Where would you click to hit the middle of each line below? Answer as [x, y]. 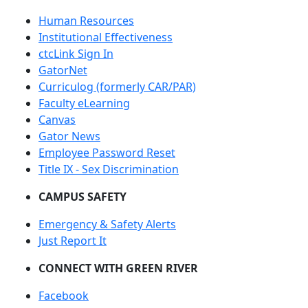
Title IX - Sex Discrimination [109, 169]
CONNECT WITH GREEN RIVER [118, 268]
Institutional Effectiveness [106, 37]
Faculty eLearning [84, 103]
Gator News [69, 136]
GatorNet [63, 70]
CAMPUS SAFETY [82, 197]
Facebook [64, 296]
